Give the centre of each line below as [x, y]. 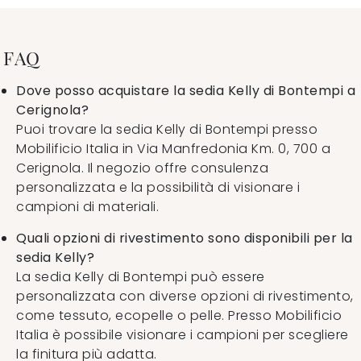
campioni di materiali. [87, 206]
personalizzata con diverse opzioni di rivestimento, [185, 296]
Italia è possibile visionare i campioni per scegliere [183, 334]
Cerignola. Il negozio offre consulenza [142, 168]
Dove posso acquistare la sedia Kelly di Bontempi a [186, 90]
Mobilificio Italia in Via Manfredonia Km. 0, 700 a [173, 148]
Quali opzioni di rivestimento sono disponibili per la [185, 238]
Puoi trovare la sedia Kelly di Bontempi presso [167, 129]
